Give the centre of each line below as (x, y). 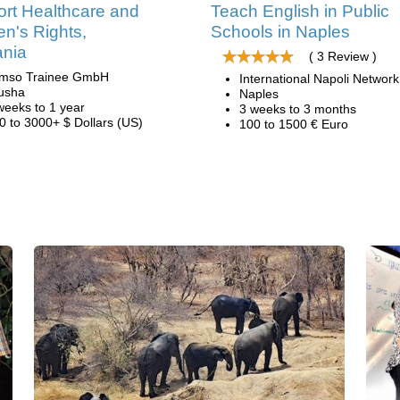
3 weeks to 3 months (298, 109)
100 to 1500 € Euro (294, 124)
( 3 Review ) (343, 56)
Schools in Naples (280, 32)
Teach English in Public (300, 11)
